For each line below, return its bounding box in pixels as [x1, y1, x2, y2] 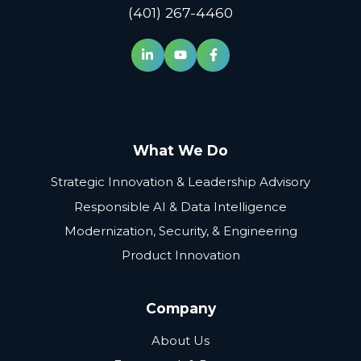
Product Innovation [121, 247, 240, 263]
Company [145, 300, 216, 317]
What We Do [133, 141, 228, 159]
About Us [151, 332, 210, 348]
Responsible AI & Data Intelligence [74, 198, 287, 214]
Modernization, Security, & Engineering [64, 222, 297, 239]
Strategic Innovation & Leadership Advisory [51, 174, 310, 190]
